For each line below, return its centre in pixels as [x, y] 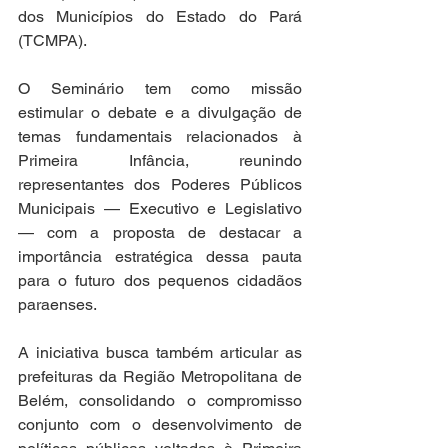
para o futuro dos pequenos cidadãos [160, 280]
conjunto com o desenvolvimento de [160, 424]
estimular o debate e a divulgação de [160, 112]
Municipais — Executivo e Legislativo [160, 208]
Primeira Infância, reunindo [160, 160]
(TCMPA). [52, 40]
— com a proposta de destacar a [160, 232]
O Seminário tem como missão [160, 88]
